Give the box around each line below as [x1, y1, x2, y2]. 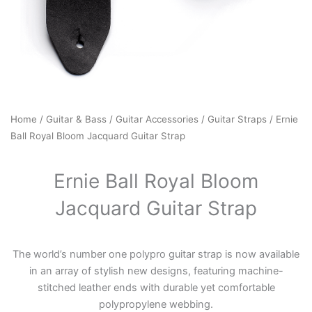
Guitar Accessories [116, 114, 198, 125]
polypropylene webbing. [99, 297, 213, 311]
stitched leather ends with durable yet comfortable [37, 281, 275, 294]
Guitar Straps [208, 114, 267, 125]
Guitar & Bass [46, 114, 107, 125]
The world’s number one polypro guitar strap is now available [13, 247, 299, 260]
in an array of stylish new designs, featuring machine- [29, 264, 283, 277]
